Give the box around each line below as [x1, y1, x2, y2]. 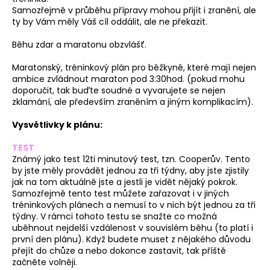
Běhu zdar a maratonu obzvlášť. [12, 39, 146, 51]
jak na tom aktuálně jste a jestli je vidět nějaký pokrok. [12, 176, 237, 189]
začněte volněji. [12, 256, 77, 269]
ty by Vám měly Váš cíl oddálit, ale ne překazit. [12, 16, 207, 28]
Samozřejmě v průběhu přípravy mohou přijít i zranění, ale [12, 4, 256, 17]
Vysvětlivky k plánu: [12, 119, 102, 131]
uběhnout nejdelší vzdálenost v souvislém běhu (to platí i [12, 222, 253, 234]
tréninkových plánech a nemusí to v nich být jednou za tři [12, 199, 256, 212]
